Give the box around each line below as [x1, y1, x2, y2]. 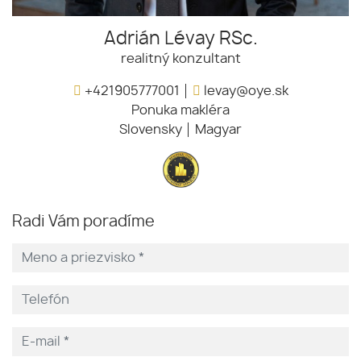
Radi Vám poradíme [12, 214, 155, 230]
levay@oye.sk [200, 84, 288, 98]
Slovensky [119, 122, 182, 136]
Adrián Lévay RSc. [103, 29, 258, 48]
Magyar [195, 122, 242, 136]
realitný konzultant [120, 52, 241, 65]
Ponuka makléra [131, 103, 230, 117]
